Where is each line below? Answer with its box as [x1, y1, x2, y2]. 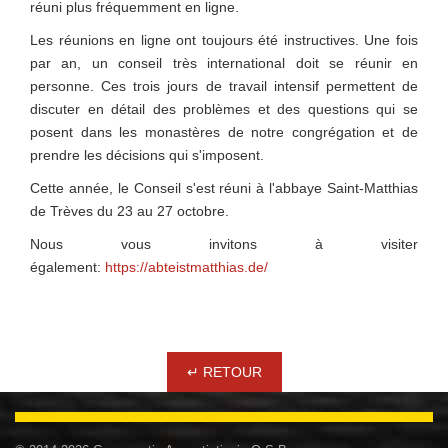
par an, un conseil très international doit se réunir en [30, 55, 418, 72]
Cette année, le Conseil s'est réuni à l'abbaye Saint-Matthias [30, 180, 418, 197]
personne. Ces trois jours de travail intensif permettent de [30, 78, 418, 95]
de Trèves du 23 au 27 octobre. [30, 203, 229, 220]
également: [30, 259, 105, 276]
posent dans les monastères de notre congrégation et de [30, 124, 418, 141]
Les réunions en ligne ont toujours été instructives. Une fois [30, 32, 418, 49]
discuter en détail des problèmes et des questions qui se [30, 101, 418, 118]
